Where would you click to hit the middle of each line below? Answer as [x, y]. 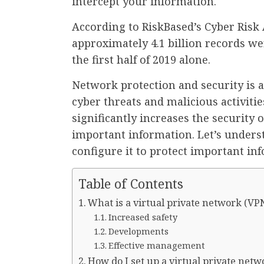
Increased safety [143, 217]
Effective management [156, 245]
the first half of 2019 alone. [141, 59]
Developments [138, 231]
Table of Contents [131, 184]
